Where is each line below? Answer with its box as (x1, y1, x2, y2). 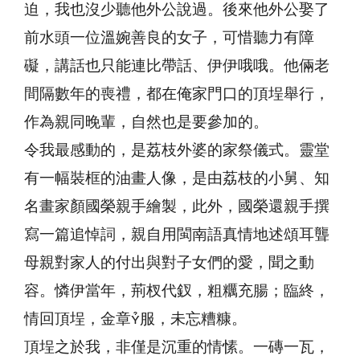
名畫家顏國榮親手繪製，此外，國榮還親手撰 (24, 198, 329, 215)
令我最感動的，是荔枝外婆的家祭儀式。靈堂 (24, 142, 329, 158)
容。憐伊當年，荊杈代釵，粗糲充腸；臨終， (24, 283, 329, 299)
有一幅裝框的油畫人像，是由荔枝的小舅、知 (24, 170, 329, 186)
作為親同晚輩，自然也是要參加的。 (24, 114, 268, 130)
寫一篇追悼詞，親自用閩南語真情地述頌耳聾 (24, 227, 329, 243)
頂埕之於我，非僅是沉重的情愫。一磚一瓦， (24, 339, 329, 355)
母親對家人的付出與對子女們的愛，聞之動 (24, 255, 314, 271)
